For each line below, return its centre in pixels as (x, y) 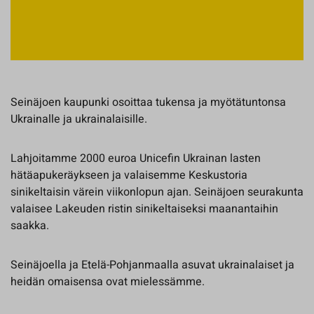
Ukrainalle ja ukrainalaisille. (79, 120)
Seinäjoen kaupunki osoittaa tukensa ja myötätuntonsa (148, 103)
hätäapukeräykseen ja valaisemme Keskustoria (129, 176)
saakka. (30, 226)
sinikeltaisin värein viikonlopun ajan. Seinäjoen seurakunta (157, 192)
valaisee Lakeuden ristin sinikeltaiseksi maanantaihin (144, 209)
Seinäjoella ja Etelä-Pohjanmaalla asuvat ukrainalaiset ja (152, 265)
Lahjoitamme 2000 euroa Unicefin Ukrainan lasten (136, 159)
